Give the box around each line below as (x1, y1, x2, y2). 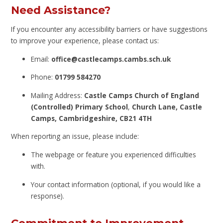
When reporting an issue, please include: (11, 131, 139, 141)
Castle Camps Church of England (84, 90, 200, 100)
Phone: (31, 72, 55, 82)
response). (31, 191, 65, 201)
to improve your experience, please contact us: (11, 36, 159, 46)
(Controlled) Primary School (31, 102, 128, 111)
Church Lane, (132, 102, 180, 111)
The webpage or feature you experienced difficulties (31, 150, 197, 159)
